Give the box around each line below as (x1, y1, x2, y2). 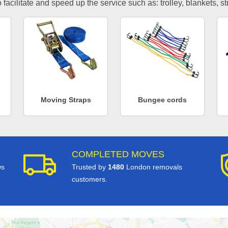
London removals (124, 162, 182, 171)
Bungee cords (138, 96, 187, 104)
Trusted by (72, 162, 108, 171)
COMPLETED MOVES (72, 149, 164, 159)
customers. (72, 175, 107, 183)
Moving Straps (40, 96, 91, 104)
